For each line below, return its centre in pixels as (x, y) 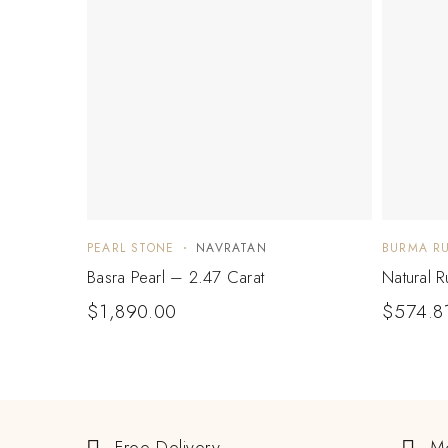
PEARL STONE (131, 247)
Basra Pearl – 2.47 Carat (176, 276)
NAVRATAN (231, 247)
